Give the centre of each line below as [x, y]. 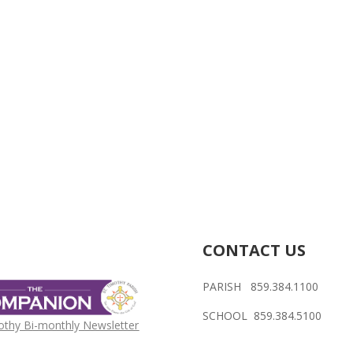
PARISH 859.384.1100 [261, 286]
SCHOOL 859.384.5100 [262, 315]
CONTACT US [255, 250]
